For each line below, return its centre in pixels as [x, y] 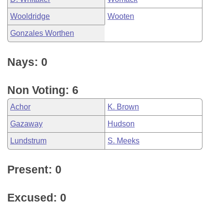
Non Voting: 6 [43, 90]
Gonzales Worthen [42, 33]
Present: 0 [34, 170]
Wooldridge [30, 16]
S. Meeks [124, 141]
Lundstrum [28, 141]
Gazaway [26, 124]
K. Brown [123, 107]
